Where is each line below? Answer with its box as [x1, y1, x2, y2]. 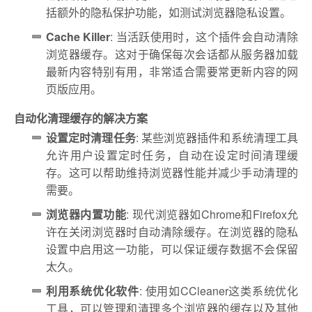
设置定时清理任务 [46, 130, 136, 146]
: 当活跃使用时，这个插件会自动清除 [110, 29, 299, 45]
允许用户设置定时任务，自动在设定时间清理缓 [46, 147, 298, 164]
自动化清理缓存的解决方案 [14, 110, 148, 127]
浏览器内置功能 [46, 206, 127, 223]
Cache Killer [46, 29, 111, 45]
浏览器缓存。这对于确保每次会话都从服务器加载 [46, 46, 298, 63]
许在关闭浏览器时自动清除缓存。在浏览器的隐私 [46, 224, 298, 240]
